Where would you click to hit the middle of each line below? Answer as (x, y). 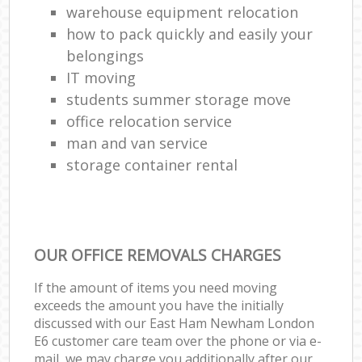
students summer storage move (179, 99)
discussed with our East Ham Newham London (175, 323)
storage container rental (152, 164)
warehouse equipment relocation (183, 12)
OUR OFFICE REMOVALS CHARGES (158, 255)
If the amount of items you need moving (156, 287)
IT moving (101, 77)
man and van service (137, 143)
